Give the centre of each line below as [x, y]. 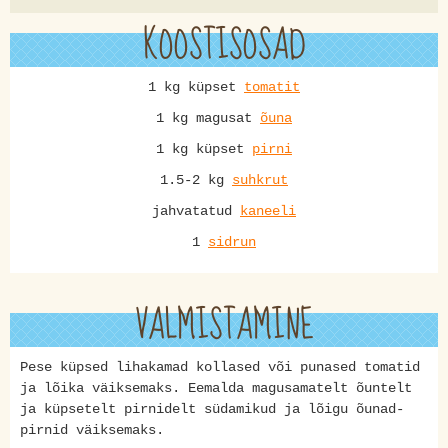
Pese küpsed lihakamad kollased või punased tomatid [220, 367]
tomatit [272, 87]
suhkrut [260, 180]
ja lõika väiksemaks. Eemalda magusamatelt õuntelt [216, 388]
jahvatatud [196, 211]
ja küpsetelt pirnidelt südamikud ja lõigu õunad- [212, 409]
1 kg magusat [208, 118]
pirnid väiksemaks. [92, 430]
